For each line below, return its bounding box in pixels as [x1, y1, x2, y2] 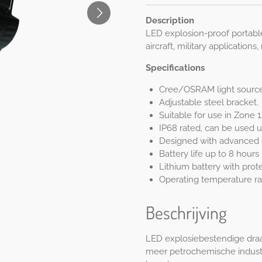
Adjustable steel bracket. [158, 97, 258, 108]
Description [146, 15, 194, 26]
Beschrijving [146, 201, 227, 223]
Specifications [146, 63, 205, 74]
